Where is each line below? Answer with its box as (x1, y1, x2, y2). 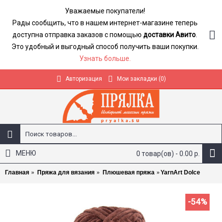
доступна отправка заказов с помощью (12, 31, 143, 39)
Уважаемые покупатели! (64, 7, 145, 15)
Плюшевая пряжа (103, 169, 155, 176)
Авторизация (65, 75, 102, 83)
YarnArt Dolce (161, 169, 200, 176)
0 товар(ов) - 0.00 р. (136, 150, 200, 158)
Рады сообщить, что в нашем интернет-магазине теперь (12, 19, 198, 27)
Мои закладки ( (116, 75, 161, 83)
